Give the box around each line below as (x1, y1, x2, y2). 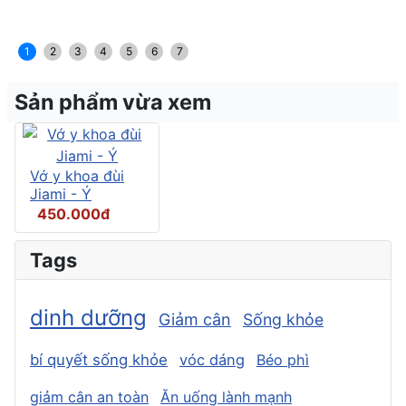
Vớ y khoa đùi (30, 166, 124, 185)
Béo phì (256, 350, 309, 369)
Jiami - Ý (30, 184, 92, 203)
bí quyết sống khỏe (30, 350, 168, 369)
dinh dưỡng (30, 304, 147, 331)
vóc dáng (179, 350, 245, 369)
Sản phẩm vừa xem (14, 88, 211, 115)
